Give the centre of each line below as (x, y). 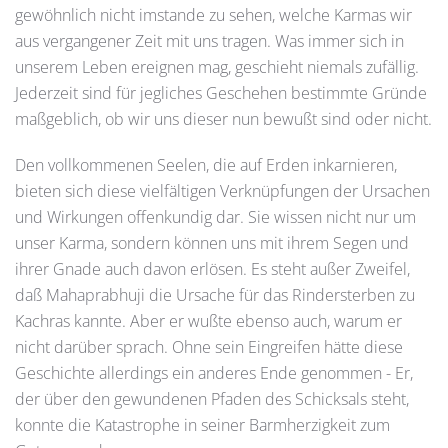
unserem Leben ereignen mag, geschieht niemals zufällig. (217, 66)
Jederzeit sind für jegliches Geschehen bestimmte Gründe (221, 92)
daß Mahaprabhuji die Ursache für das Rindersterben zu (215, 294)
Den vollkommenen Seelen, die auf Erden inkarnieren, (206, 164)
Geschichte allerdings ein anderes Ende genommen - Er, (214, 372)
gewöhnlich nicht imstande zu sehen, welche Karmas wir (213, 14)
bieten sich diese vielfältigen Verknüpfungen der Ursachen (222, 190)
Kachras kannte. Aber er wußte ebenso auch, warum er (208, 320)
